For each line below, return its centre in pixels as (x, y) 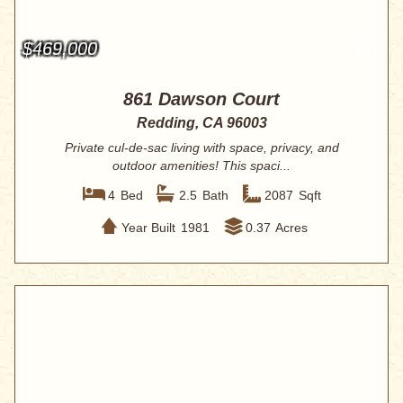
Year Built (148, 227)
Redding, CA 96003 (201, 123)
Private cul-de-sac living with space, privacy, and (201, 148)
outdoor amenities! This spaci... (201, 166)
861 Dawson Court (201, 99)
